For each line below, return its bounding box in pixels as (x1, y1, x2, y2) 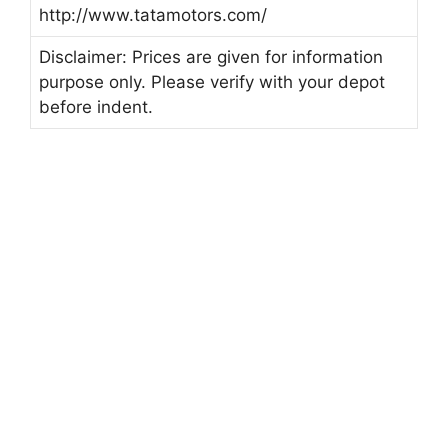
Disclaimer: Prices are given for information (39, 47, 383, 67)
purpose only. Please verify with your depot (39, 72, 385, 92)
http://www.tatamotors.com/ (39, 5, 267, 25)
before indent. (39, 97, 153, 117)
